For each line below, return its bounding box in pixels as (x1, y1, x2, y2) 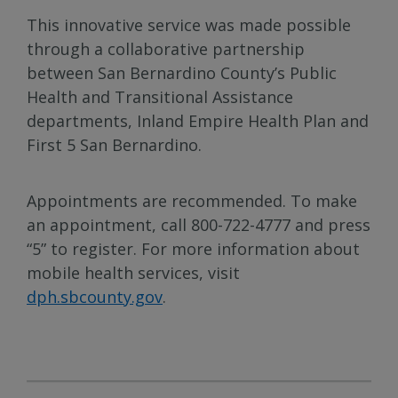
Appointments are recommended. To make (27, 189, 357, 211)
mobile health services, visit (27, 261, 240, 283)
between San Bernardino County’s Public (27, 61, 337, 84)
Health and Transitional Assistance (27, 85, 293, 107)
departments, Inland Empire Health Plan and (27, 109, 369, 131)
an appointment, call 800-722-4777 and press (27, 213, 370, 235)
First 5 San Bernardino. (27, 133, 202, 155)
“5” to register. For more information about (27, 237, 360, 259)
